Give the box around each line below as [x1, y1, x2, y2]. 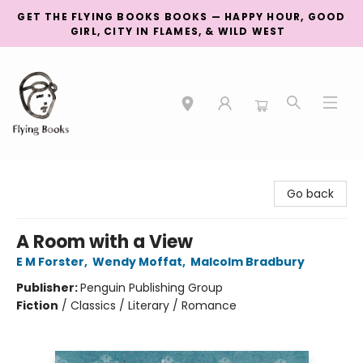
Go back [287, 186, 334, 202]
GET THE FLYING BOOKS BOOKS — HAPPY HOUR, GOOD [17, 10, 346, 23]
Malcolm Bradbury [190, 254, 305, 270]
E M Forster [16, 254, 84, 270]
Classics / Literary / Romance [70, 297, 237, 314]
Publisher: [16, 280, 80, 296]
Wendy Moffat [92, 254, 182, 270]
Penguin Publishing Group [80, 280, 223, 296]
